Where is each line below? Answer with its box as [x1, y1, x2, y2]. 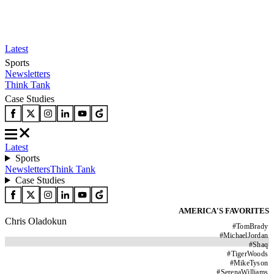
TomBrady [236, 222, 268, 231]
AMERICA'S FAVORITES [179, 206, 269, 215]
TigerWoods [231, 250, 268, 258]
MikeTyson [233, 259, 268, 267]
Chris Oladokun [5, 216, 67, 226]
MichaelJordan [223, 231, 268, 240]
